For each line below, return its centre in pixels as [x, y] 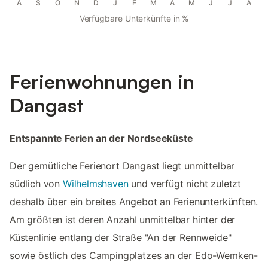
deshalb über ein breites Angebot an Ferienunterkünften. [134, 201]
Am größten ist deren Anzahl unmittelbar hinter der [123, 219]
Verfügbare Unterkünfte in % [134, 19]
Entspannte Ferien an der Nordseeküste [101, 138]
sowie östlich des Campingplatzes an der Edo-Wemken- [134, 255]
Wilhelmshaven [95, 183]
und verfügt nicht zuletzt [185, 183]
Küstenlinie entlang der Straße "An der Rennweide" [121, 237]
